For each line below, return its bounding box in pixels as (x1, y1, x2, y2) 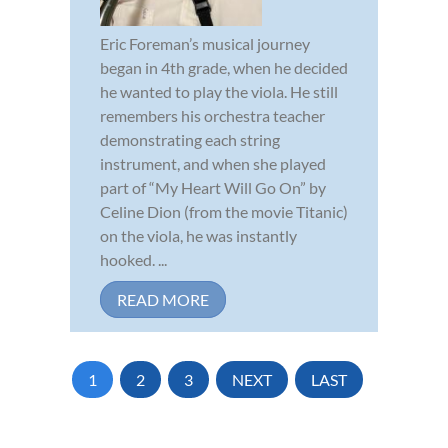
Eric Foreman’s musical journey (100, 34, 310, 54)
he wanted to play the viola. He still (100, 82, 338, 102)
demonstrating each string (100, 130, 280, 150)
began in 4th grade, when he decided (100, 58, 348, 78)
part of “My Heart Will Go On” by (100, 178, 326, 198)
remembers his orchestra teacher (100, 106, 325, 126)
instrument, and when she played (100, 154, 326, 174)
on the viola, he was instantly (100, 226, 297, 246)
